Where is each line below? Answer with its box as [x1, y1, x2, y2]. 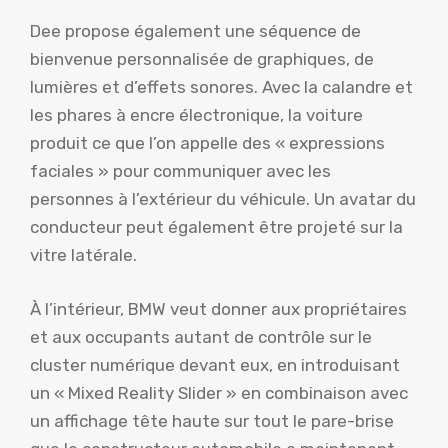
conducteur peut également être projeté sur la [30, 217, 403, 238]
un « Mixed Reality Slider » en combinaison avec [30, 382, 408, 403]
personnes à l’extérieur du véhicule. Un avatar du [30, 189, 416, 210]
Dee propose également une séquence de [30, 21, 361, 42]
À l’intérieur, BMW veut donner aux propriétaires [30, 298, 407, 319]
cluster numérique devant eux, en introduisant [30, 354, 400, 375]
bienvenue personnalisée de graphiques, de [30, 49, 374, 70]
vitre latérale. [30, 245, 137, 266]
